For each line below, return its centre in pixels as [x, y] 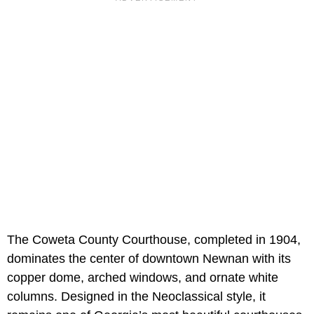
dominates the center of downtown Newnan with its [149, 259]
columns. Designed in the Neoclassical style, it [136, 297]
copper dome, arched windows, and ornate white [143, 278]
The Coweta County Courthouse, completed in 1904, [154, 240]
